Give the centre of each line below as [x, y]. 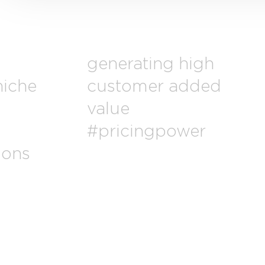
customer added [154, 87]
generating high [151, 64]
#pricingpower [146, 132]
